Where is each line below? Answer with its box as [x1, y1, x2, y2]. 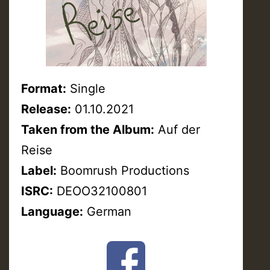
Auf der [154, 122, 200, 137]
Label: [21, 163, 57, 178]
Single [66, 81, 105, 96]
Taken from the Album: [21, 122, 154, 137]
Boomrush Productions [57, 163, 189, 178]
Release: [21, 101, 71, 116]
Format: [21, 81, 66, 96]
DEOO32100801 [53, 183, 147, 198]
